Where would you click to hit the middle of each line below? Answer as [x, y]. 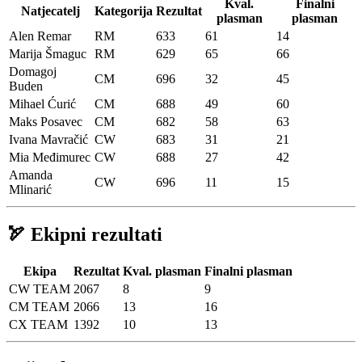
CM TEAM [39, 306]
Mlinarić [30, 189]
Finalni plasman [248, 271]
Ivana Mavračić [48, 139]
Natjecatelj [50, 11]
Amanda [31, 175]
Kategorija [124, 11]
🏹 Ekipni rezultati [84, 234]
